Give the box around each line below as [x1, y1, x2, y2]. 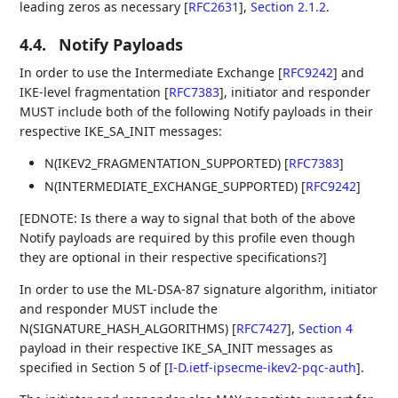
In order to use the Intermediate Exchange [20, 64, 279, 81]
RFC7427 [236, 319, 288, 337]
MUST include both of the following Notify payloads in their [20, 103, 374, 120]
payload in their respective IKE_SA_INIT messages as [20, 338, 334, 356]
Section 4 [298, 319, 354, 337]
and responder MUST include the [20, 299, 219, 317]
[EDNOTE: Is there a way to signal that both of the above [20, 209, 356, 227]
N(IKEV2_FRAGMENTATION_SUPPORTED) [44, 155, 285, 171]
